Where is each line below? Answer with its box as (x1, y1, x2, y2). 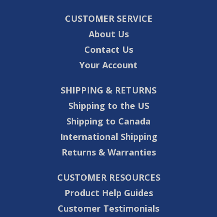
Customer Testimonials (58, 202, 159, 215)
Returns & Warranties (61, 146, 156, 158)
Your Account (79, 59, 138, 71)
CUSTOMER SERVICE (64, 13, 153, 25)
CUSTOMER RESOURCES (57, 171, 160, 184)
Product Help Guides (64, 187, 153, 199)
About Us (88, 28, 129, 40)
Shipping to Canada (66, 115, 151, 127)
